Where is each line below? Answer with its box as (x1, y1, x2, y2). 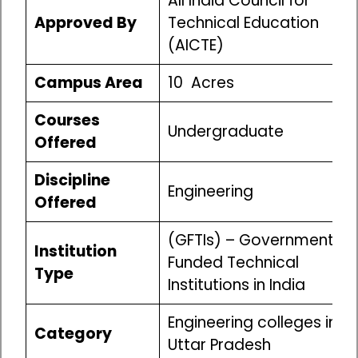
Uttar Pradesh (167, 334, 271, 356)
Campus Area (34, 72, 143, 94)
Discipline (34, 169, 110, 192)
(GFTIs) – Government (167, 229, 334, 252)
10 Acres (167, 72, 234, 94)
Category (34, 323, 115, 345)
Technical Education (167, 12, 319, 34)
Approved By (34, 12, 140, 34)
